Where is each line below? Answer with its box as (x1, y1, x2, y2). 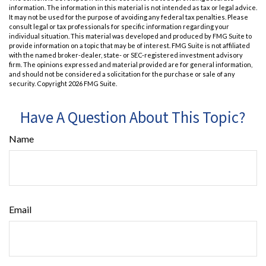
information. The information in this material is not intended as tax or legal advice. (9, 3, 257, 11)
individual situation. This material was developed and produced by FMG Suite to (9, 31, 252, 40)
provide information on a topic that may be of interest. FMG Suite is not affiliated (9, 41, 250, 49)
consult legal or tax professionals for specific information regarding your (9, 22, 229, 30)
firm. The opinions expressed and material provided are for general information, (9, 60, 252, 68)
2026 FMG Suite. (68, 79, 117, 87)
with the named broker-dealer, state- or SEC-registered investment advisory (9, 50, 243, 59)
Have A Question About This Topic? (20, 106, 246, 127)
